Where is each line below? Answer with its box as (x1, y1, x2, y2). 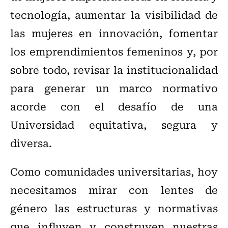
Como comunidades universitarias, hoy (10, 163, 218, 180)
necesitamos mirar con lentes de (10, 182, 218, 198)
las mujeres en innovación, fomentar (10, 25, 218, 41)
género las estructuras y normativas (10, 200, 218, 216)
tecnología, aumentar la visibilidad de (10, 7, 218, 23)
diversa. (10, 135, 52, 151)
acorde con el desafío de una (10, 98, 218, 115)
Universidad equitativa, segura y (10, 117, 218, 133)
